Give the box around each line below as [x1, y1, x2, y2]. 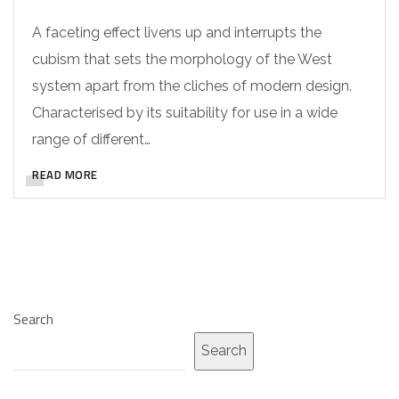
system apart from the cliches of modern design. [32, 77, 352, 94]
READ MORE [32, 165, 98, 183]
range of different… [32, 130, 151, 148]
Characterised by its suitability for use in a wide [32, 103, 338, 121]
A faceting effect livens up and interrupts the [32, 23, 322, 41]
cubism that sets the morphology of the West [32, 50, 332, 68]
